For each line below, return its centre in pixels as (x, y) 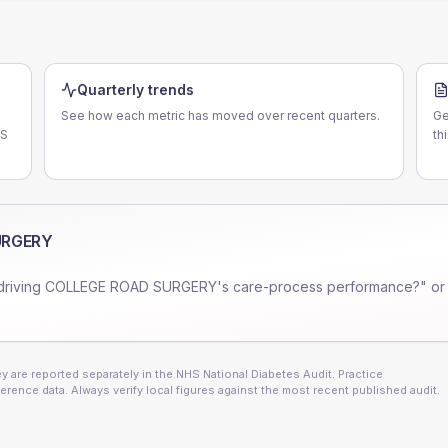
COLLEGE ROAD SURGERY (131, 286)
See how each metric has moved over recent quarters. (220, 115)
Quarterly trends (135, 89)
